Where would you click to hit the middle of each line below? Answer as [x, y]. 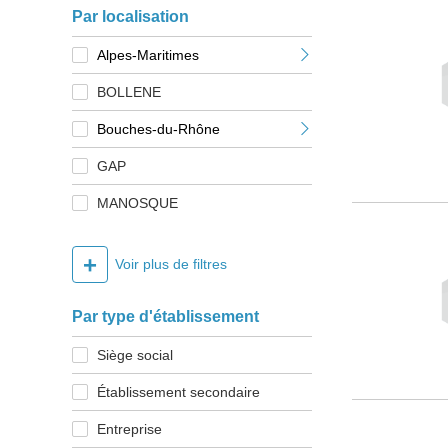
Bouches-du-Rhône [158, 129]
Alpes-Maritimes [148, 55]
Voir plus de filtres [171, 264]
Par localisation [130, 17]
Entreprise [129, 429]
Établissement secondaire [178, 392]
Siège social [135, 355]
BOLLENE [129, 92]
